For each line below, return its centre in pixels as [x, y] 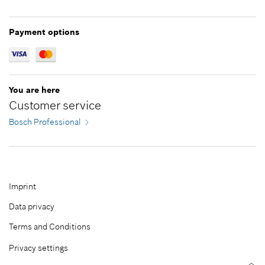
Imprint [22, 187]
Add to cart [144, 32]
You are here [34, 90]
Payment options [44, 32]
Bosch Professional [45, 122]
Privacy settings [38, 248]
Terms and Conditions [50, 227]
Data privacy [32, 207]
